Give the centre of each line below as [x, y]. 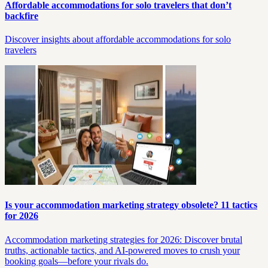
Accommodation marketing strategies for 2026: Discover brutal [124, 239]
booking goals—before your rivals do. [77, 261]
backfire [22, 16]
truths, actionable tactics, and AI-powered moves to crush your [122, 250]
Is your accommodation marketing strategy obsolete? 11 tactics [131, 205]
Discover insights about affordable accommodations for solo [118, 39]
